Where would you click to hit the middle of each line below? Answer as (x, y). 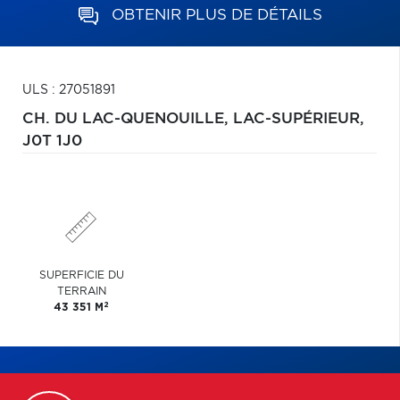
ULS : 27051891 (69, 90)
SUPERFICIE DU (81, 275)
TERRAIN (81, 291)
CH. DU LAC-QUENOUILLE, (128, 119)
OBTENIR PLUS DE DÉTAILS (217, 15)
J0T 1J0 (52, 141)
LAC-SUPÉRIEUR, (299, 119)
